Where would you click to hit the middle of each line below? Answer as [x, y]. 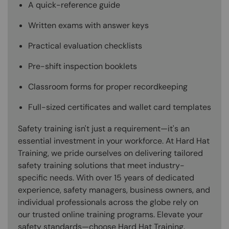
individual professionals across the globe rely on [108, 202]
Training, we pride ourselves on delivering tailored [110, 153]
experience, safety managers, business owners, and [114, 190]
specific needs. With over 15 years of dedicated [106, 178]
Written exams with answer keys [88, 26]
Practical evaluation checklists [85, 46]
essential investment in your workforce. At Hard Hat [114, 141]
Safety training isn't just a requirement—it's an [104, 129]
